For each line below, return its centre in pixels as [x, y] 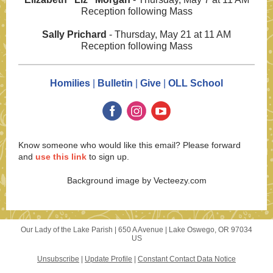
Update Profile [108, 259]
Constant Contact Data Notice [187, 259]
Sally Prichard [74, 34]
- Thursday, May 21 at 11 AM [169, 34]
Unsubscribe [58, 259]
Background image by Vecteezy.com [136, 180]
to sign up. [108, 157]
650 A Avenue [141, 230]
